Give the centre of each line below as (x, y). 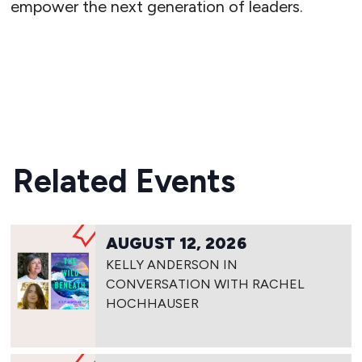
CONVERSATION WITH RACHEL (206, 284)
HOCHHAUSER (153, 304)
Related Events (124, 181)
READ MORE (70, 62)
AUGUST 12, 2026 (176, 244)
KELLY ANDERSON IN (172, 265)
